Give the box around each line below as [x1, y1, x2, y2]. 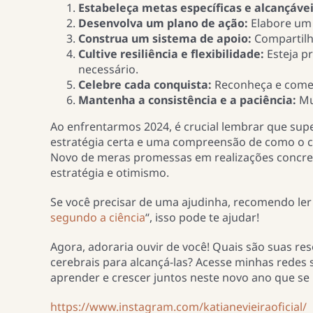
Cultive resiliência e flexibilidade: [78, 46, 264, 62]
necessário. [78, 61, 141, 78]
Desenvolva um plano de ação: [78, 15, 248, 31]
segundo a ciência [50, 210, 145, 226]
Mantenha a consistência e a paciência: [78, 92, 296, 108]
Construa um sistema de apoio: [78, 31, 252, 47]
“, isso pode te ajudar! [145, 210, 259, 226]
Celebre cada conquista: [78, 77, 212, 93]
